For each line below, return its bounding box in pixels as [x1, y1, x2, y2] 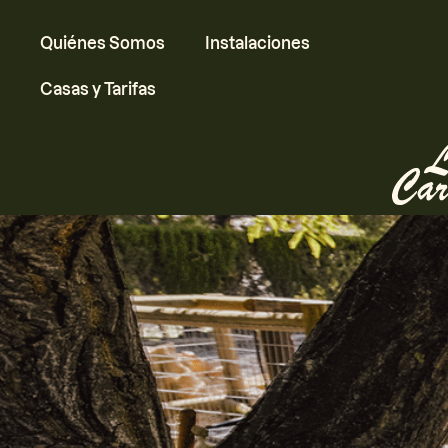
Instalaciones [205, 33, 310, 52]
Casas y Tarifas [40, 79, 156, 98]
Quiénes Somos [40, 33, 165, 52]
